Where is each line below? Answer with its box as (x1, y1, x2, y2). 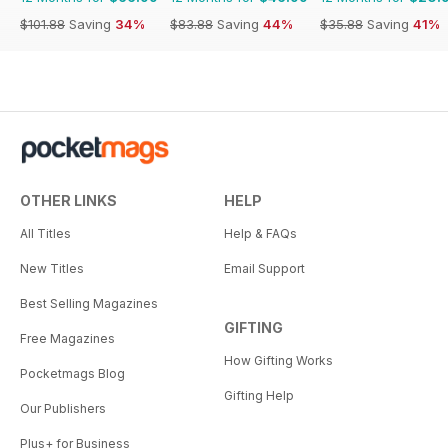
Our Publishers (20, 400, 106, 416)
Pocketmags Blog (20, 365, 125, 381)
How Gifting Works (224, 352, 333, 368)
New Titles (20, 260, 84, 276)
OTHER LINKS (20, 191, 117, 209)
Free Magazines (20, 330, 115, 346)
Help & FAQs (224, 225, 297, 241)
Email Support (224, 260, 305, 276)
